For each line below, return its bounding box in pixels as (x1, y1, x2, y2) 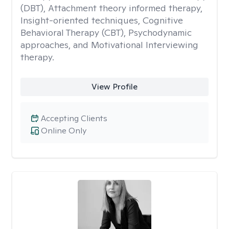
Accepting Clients (41, 113, 107, 124)
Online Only (41, 125, 86, 136)
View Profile (91, 81, 138, 92)
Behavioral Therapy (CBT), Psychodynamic (20, 27, 192, 38)
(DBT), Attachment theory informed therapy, (20, 2, 202, 14)
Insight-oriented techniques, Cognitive (20, 14, 183, 26)
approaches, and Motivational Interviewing (20, 39, 198, 51)
